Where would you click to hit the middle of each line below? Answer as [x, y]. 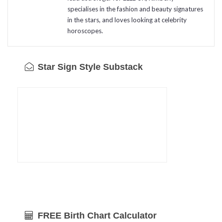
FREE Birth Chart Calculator [96, 216]
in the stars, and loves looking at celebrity [127, 20]
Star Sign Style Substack [89, 67]
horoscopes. [85, 31]
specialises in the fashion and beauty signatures [135, 9]
